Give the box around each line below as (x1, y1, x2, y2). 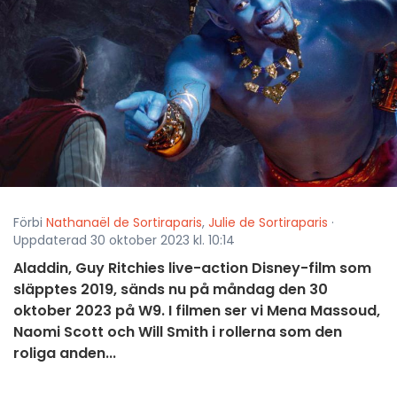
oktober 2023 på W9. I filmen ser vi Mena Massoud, (13, 300, 380, 322)
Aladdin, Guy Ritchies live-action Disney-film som (13, 258, 371, 279)
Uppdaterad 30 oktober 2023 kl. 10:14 (13, 231, 235, 250)
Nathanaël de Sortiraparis (46, 214, 202, 232)
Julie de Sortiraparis (208, 214, 328, 232)
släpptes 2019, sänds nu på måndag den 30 (13, 279, 328, 300)
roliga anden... (13, 343, 116, 364)
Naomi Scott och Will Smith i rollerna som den (13, 322, 342, 343)
